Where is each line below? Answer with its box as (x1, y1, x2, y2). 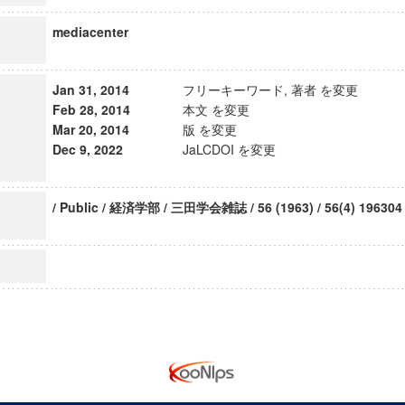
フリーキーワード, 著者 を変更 (182, 80, 358, 99)
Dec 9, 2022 (52, 140, 123, 158)
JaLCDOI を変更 (182, 140, 276, 158)
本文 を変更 (182, 100, 250, 118)
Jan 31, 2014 (52, 80, 129, 99)
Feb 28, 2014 (52, 100, 130, 118)
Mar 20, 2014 (52, 120, 129, 138)
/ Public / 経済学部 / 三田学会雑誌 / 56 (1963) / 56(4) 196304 (52, 198, 402, 216)
